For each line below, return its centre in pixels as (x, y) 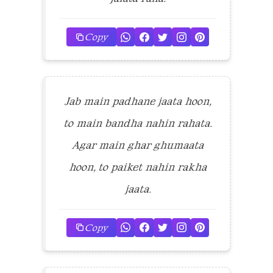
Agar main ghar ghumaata (138, 145)
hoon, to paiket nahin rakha (138, 167)
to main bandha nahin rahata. (138, 123)
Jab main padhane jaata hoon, (138, 101)
